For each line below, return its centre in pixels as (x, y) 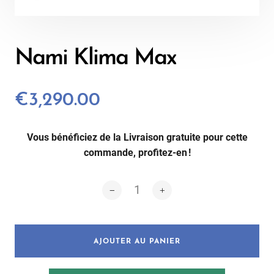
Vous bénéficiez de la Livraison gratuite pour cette (137, 138)
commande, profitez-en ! (137, 153)
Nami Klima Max (95, 59)
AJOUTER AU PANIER (137, 242)
